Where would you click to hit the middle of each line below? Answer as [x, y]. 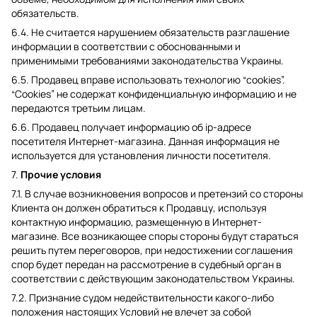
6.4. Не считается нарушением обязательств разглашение [150, 32]
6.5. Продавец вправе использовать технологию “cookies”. [148, 80]
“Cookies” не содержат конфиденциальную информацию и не [154, 94]
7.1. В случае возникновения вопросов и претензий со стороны [157, 194]
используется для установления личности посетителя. [141, 155]
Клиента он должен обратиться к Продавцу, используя [139, 208]
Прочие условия [61, 174]
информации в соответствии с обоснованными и [126, 46]
